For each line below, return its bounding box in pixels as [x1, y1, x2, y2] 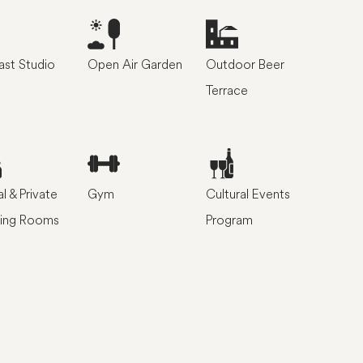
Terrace [206, 82, 248, 98]
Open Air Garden [88, 56, 182, 72]
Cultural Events [206, 186, 290, 202]
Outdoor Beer [206, 56, 284, 72]
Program [206, 211, 253, 228]
